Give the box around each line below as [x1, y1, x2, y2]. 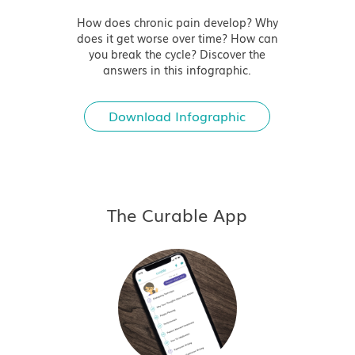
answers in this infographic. [103, 61, 252, 80]
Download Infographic [109, 105, 246, 128]
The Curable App [107, 200, 248, 231]
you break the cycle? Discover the [89, 45, 266, 64]
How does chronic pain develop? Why [76, 13, 278, 32]
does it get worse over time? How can [76, 29, 278, 48]
